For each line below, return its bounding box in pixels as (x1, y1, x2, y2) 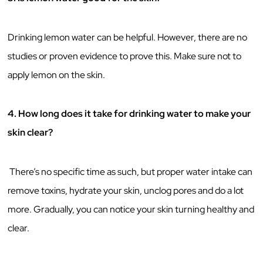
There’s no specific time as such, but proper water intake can (9, 165, 253, 178)
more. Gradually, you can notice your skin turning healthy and (8, 203, 255, 215)
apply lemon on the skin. (8, 68, 106, 81)
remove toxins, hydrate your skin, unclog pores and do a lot (8, 184, 244, 197)
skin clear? (8, 126, 53, 139)
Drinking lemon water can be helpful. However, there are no (8, 31, 248, 43)
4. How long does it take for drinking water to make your (8, 107, 251, 120)
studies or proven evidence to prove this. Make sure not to (8, 49, 242, 62)
